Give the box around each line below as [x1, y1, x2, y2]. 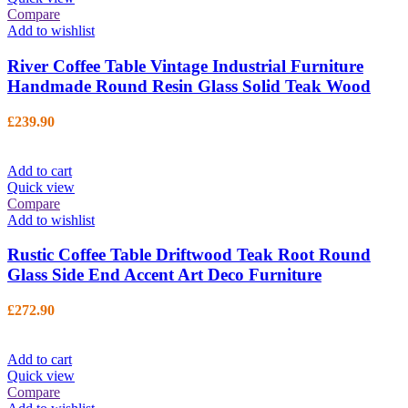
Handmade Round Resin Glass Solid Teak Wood [7, 76, 371, 96]
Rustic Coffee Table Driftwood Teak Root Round [7, 245, 371, 265]
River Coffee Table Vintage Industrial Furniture [7, 56, 363, 76]
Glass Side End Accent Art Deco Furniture [7, 265, 321, 285]
